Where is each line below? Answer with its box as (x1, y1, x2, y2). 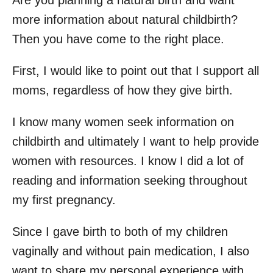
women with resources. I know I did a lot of (12, 154, 244, 168)
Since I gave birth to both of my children (12, 225, 228, 239)
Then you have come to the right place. (12, 32, 224, 46)
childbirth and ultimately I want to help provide (12, 135, 259, 149)
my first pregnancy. (12, 193, 116, 207)
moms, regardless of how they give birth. (12, 83, 233, 97)
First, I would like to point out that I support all (12, 64, 259, 78)
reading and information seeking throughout (12, 174, 247, 188)
